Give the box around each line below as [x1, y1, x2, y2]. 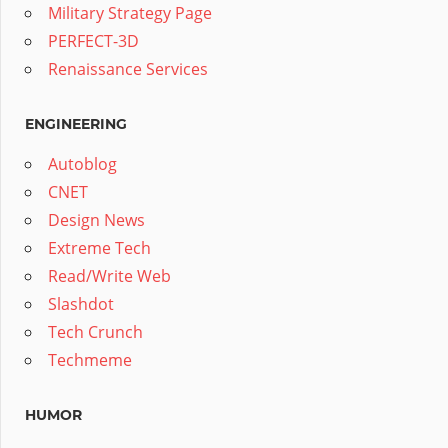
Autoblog [48, 153, 117, 176]
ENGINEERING [25, 115, 127, 134]
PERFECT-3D [48, 30, 139, 53]
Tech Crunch [48, 321, 143, 344]
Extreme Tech [48, 237, 151, 260]
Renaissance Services [48, 58, 208, 81]
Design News [48, 209, 145, 232]
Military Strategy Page [48, 2, 212, 25]
